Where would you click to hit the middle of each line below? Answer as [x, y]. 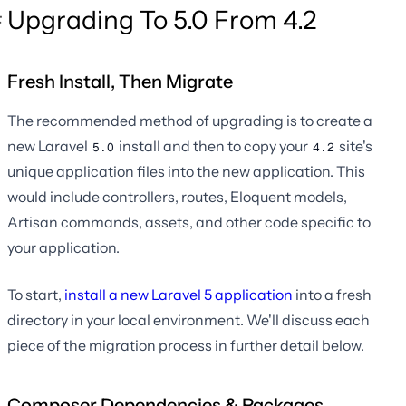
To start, [36, 295]
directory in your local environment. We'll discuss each [188, 320]
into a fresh [332, 295]
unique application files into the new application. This [186, 172]
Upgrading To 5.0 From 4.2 [162, 20]
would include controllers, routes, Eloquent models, [177, 197]
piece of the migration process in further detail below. [186, 346]
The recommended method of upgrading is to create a [190, 121]
